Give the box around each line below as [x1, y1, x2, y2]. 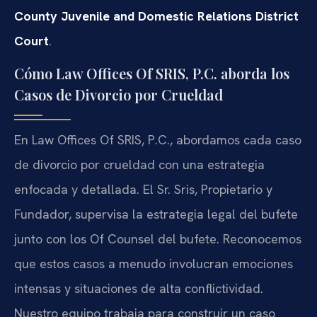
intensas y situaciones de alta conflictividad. [14, 279, 263, 296]
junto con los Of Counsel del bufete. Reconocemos [14, 230, 301, 247]
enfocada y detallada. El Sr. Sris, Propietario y [14, 180, 272, 197]
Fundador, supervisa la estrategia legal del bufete [14, 205, 298, 222]
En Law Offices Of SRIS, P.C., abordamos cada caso [14, 131, 301, 148]
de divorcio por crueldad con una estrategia [14, 156, 265, 173]
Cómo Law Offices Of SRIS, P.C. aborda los [14, 63, 289, 83]
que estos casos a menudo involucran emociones [14, 255, 293, 272]
